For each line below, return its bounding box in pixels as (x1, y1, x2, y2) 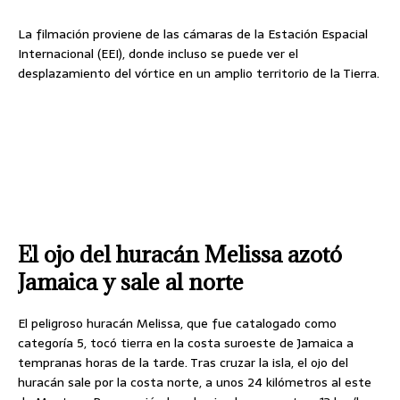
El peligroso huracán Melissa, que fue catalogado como (18, 312, 337, 333)
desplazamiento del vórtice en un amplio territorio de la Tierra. (18, 62, 379, 83)
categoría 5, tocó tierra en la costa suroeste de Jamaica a (18, 332, 354, 353)
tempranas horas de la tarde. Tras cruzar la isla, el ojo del (18, 352, 348, 372)
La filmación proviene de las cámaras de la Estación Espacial (18, 23, 368, 44)
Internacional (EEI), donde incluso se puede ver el (18, 43, 298, 63)
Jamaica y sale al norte (18, 266, 244, 296)
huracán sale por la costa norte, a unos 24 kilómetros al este (18, 371, 371, 392)
